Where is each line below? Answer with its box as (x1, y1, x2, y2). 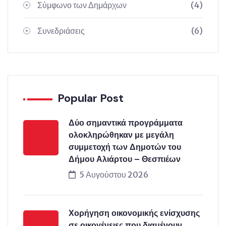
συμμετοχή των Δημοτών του (69, 142, 181, 152)
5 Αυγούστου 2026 (80, 169, 148, 180)
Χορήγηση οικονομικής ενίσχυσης (69, 208, 200, 218)
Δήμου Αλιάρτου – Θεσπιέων (69, 154, 181, 164)
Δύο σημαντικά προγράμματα (69, 118, 183, 128)
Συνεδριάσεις (37, 26, 85, 36)
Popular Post (58, 91, 124, 105)
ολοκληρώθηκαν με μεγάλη (69, 130, 174, 140)
